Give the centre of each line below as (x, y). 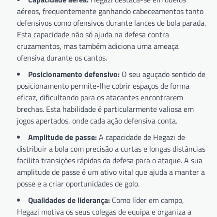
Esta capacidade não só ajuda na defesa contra (93, 34)
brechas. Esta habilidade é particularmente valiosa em (105, 109)
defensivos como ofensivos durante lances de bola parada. (111, 23)
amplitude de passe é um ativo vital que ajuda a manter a (111, 172)
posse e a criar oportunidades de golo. (78, 183)
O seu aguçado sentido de (163, 74)
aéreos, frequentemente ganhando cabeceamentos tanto (110, 11)
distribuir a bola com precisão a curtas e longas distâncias (111, 148)
